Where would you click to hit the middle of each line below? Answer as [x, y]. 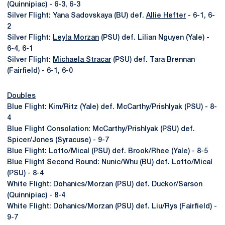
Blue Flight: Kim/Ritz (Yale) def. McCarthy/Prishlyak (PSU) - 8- [112, 107]
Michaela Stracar [82, 60]
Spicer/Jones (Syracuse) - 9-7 [58, 140]
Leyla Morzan [76, 38]
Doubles [21, 96]
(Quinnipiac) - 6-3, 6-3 [44, 5]
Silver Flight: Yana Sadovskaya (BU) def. [77, 16]
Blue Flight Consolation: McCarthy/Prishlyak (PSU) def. [101, 129]
